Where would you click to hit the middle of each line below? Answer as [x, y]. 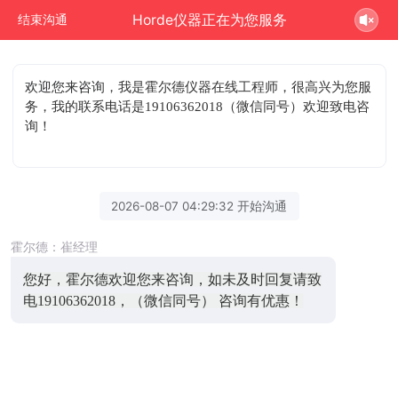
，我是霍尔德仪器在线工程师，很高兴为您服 [239, 87]
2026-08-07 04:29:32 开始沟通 [199, 206]
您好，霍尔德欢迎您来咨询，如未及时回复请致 [172, 279]
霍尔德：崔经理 [54, 247]
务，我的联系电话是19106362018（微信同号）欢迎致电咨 [198, 106]
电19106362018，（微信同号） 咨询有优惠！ [163, 300]
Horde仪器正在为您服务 [210, 20]
